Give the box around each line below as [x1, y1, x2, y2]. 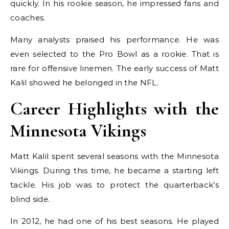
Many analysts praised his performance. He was [10, 35, 219, 44]
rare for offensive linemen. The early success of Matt [10, 63, 219, 73]
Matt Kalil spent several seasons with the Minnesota [10, 151, 219, 161]
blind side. [10, 194, 50, 204]
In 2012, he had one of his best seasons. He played [10, 216, 219, 226]
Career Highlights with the [10, 98, 219, 120]
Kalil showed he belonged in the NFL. [10, 78, 158, 87]
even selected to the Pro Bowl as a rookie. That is [10, 49, 219, 59]
